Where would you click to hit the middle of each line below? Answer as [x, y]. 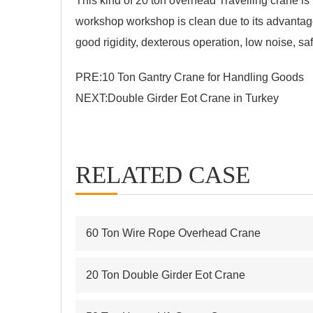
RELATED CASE [163, 175]
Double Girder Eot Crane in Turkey [193, 98]
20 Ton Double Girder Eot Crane [166, 275]
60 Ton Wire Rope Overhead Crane [173, 233]
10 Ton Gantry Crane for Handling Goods [203, 77]
